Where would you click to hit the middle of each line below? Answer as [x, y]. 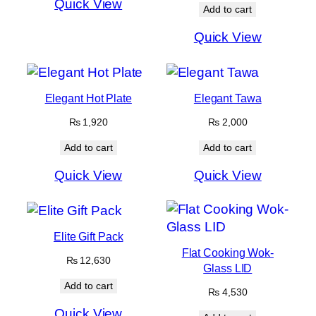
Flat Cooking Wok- [227, 253]
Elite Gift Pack [88, 237]
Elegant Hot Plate [88, 98]
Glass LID [228, 268]
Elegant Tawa [227, 98]
